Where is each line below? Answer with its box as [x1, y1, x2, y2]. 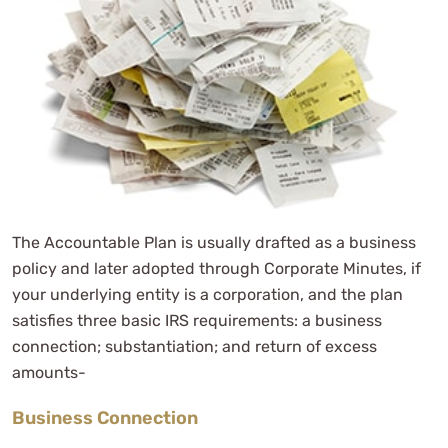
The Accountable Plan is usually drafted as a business [12, 232, 416, 252]
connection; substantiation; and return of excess [12, 336, 377, 356]
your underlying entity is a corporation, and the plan [12, 284, 403, 304]
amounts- [12, 362, 86, 382]
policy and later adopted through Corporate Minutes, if [12, 258, 421, 278]
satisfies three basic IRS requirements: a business [12, 310, 382, 330]
